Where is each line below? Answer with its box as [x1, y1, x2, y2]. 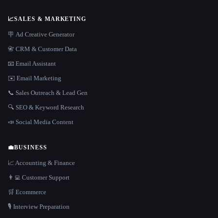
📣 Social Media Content [8, 118, 73, 126]
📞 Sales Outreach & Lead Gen [8, 89, 88, 96]
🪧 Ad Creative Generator [8, 30, 74, 38]
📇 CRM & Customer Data [8, 45, 77, 53]
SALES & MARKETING [14, 15, 87, 22]
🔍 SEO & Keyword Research [8, 103, 84, 111]
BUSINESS [14, 144, 47, 151]
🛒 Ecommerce [8, 188, 46, 196]
